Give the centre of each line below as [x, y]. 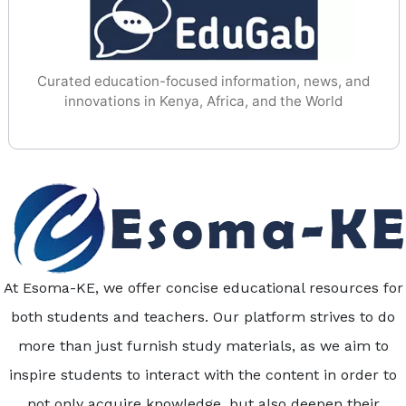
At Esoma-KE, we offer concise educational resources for [203, 288]
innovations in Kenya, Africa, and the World [204, 101]
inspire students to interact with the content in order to [203, 375]
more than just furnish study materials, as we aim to [203, 346]
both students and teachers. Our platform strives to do [203, 317]
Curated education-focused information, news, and [204, 82]
